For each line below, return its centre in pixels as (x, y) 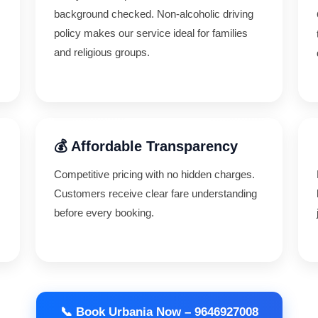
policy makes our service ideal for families (150, 33)
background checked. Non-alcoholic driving (153, 14)
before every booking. (104, 213)
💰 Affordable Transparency (146, 146)
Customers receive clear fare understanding (155, 193)
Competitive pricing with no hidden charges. (154, 174)
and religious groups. (102, 52)
